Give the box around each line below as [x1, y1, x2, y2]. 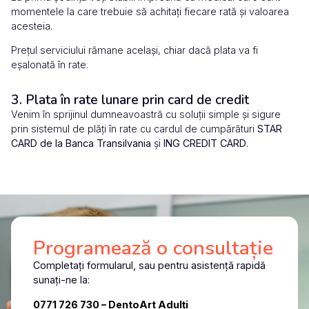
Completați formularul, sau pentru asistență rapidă [33, 259, 266, 272]
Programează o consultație [33, 235, 273, 262]
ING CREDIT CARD [163, 137, 246, 150]
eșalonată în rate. [11, 59, 88, 71]
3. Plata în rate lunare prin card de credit [11, 91, 249, 110]
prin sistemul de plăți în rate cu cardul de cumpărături [11, 123, 257, 135]
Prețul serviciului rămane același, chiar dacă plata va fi [11, 44, 258, 57]
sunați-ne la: [33, 274, 90, 286]
